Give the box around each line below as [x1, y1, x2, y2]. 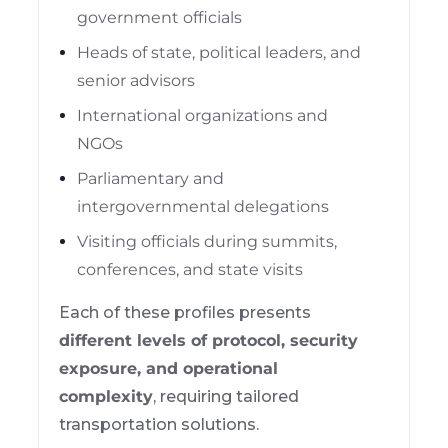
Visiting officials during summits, [77, 231, 338, 251]
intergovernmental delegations [77, 196, 330, 216]
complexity [59, 386, 154, 406]
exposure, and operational [59, 358, 279, 378]
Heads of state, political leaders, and [77, 42, 362, 62]
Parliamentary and [77, 168, 225, 188]
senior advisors [77, 70, 196, 90]
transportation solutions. [59, 414, 260, 434]
